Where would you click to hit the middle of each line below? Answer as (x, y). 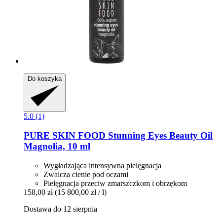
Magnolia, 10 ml (57, 146)
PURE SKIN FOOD (65, 135)
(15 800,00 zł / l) (81, 192)
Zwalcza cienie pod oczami (86, 174)
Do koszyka (45, 79)
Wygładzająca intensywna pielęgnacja (102, 165)
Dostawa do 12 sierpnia (60, 209)
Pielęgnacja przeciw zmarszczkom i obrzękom (115, 183)
